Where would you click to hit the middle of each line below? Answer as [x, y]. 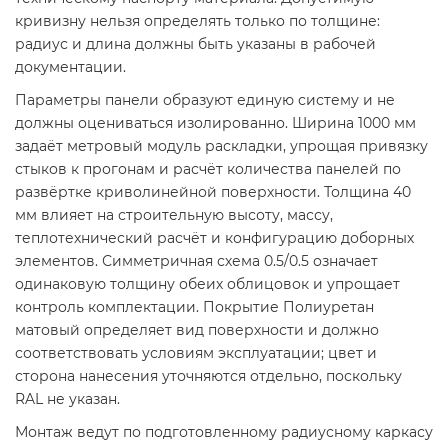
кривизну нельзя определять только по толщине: [197, 21]
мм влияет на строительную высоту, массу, [174, 215]
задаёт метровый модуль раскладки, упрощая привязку [221, 146]
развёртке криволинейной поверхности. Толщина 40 [213, 192]
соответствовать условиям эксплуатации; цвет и [196, 353]
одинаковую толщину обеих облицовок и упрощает [207, 284]
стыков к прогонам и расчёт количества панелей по [208, 169]
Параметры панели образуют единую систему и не [205, 100]
